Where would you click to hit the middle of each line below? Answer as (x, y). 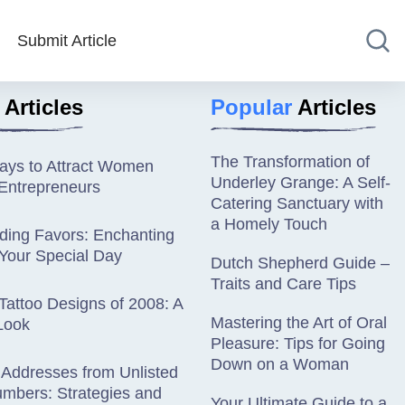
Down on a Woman (280, 364)
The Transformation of (290, 162)
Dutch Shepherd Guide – (300, 263)
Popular (251, 107)
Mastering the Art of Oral (299, 323)
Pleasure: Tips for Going (298, 344)
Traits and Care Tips (283, 284)
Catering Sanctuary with (297, 203)
